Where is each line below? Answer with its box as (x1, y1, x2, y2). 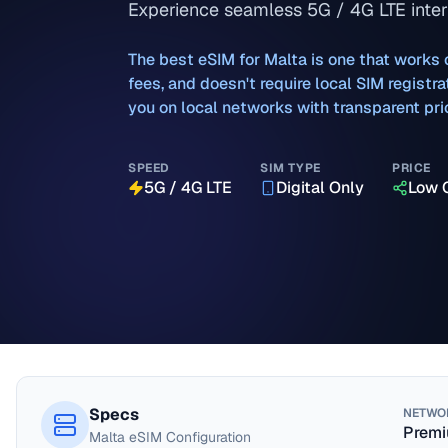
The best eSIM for (128, 48, 264, 70)
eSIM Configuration (125, 428, 251, 446)
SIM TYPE (260, 159, 321, 176)
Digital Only (276, 176, 364, 198)
